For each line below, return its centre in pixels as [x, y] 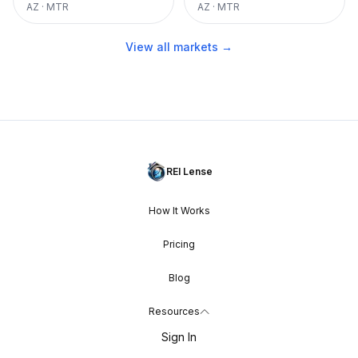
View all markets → [179, 47]
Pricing [179, 244]
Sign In [179, 337]
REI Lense [189, 171]
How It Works [179, 211]
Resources [174, 311]
